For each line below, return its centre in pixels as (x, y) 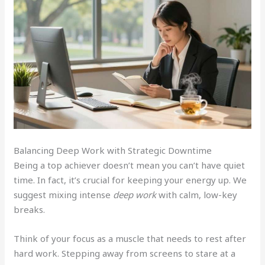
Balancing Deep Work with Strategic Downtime (113, 150)
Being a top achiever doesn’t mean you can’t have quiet (130, 165)
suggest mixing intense (64, 194)
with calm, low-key (197, 194)
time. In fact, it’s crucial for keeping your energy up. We (130, 180)
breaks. (30, 209)
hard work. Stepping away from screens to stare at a (125, 253)
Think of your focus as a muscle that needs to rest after (130, 238)
